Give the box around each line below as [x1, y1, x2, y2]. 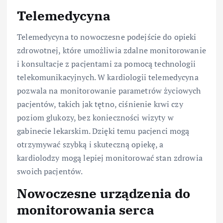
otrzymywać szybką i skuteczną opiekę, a [17, 138, 164, 150]
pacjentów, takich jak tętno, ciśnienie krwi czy [17, 98, 183, 110]
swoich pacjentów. [17, 165, 83, 177]
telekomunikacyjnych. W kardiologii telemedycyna [17, 71, 199, 83]
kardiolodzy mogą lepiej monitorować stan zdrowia [17, 152, 203, 163]
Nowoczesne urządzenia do [17, 184, 191, 202]
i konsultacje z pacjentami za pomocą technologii [17, 58, 196, 69]
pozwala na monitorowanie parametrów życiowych [17, 85, 201, 96]
